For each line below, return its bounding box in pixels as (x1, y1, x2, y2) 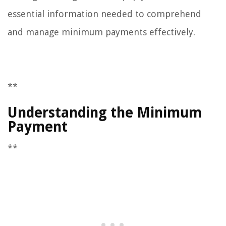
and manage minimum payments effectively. (8, 27, 195, 37)
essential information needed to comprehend (8, 9, 201, 19)
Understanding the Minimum (8, 104, 202, 121)
